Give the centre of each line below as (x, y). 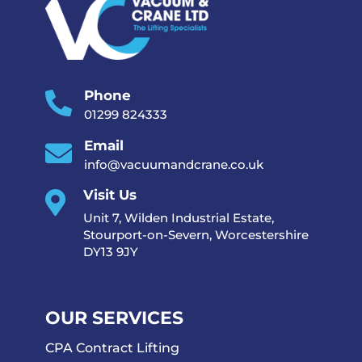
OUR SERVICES (114, 318)
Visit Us (110, 194)
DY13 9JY (111, 251)
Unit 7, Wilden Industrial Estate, (179, 217)
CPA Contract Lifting (112, 348)
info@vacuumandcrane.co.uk (174, 164)
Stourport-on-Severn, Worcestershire (196, 234)
